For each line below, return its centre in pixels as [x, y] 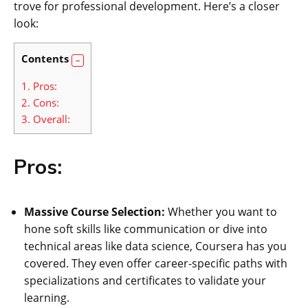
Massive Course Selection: [95, 212]
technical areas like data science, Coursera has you [155, 246]
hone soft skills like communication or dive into [146, 229]
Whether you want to [221, 212]
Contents [45, 59]
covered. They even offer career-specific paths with [156, 264]
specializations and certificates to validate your [145, 281]
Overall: [50, 119]
